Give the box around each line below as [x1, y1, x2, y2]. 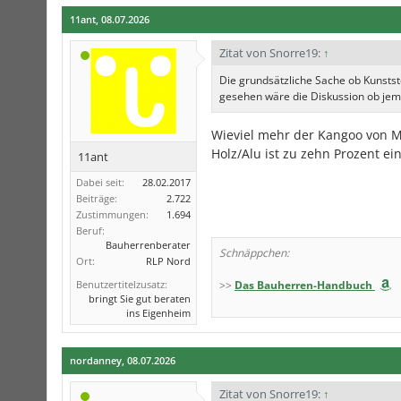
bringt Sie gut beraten [89, 292, 191, 305]
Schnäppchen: [219, 245, 289, 260]
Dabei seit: [76, 175, 124, 189]
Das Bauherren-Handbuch [235, 277, 372, 293]
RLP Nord [146, 254, 191, 268]
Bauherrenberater [106, 238, 191, 252]
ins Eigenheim [126, 306, 191, 320]
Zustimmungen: [76, 208, 149, 221]
